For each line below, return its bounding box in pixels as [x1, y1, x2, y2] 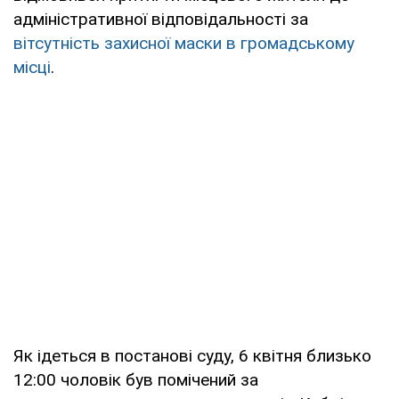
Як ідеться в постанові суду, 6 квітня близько [13, 345, 371, 366]
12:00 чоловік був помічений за [13, 369, 258, 390]
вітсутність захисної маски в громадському [13, 32, 354, 53]
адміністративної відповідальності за [13, 8, 308, 29]
